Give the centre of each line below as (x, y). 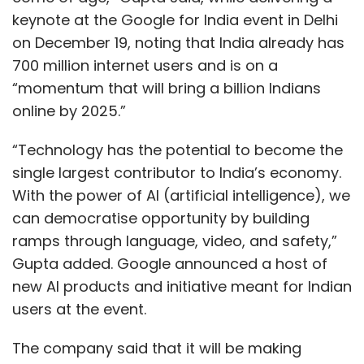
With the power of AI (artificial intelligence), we (181, 195)
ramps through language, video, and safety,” (175, 241)
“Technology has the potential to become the (178, 150)
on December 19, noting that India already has (178, 43)
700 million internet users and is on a (145, 65)
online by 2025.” (71, 111)
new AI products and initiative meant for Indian (182, 286)
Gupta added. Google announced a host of (170, 264)
